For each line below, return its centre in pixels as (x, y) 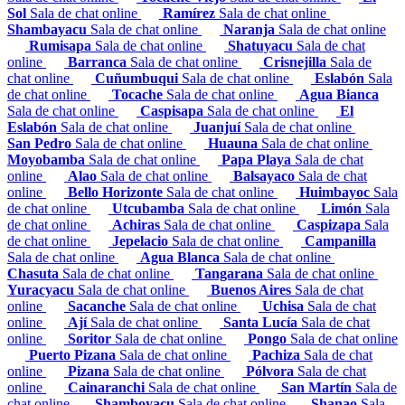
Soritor (91, 338)
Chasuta (35, 273)
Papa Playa (258, 159)
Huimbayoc (336, 192)
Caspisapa (174, 110)
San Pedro (41, 143)
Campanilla (340, 240)
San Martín (318, 387)
